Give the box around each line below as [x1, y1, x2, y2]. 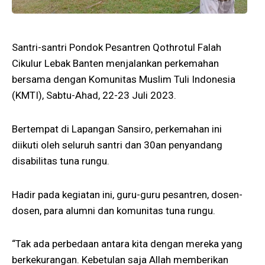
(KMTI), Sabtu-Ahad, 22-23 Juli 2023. [12, 89, 176, 102]
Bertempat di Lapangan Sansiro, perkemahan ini [12, 122, 222, 135]
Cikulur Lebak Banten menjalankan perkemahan [12, 57, 219, 70]
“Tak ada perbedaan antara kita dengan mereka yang [12, 238, 243, 250]
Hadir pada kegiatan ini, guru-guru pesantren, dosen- [12, 188, 243, 201]
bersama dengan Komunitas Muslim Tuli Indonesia [12, 73, 235, 86]
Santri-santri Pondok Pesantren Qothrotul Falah [12, 41, 221, 54]
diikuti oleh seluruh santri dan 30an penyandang [12, 138, 222, 151]
